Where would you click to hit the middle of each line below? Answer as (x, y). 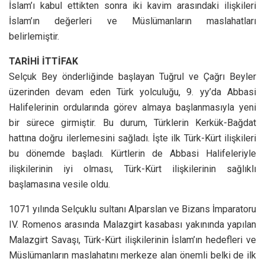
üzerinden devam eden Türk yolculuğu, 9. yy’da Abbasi (132, 92)
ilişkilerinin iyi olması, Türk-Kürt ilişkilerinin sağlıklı (132, 169)
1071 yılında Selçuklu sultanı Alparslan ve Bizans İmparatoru (132, 209)
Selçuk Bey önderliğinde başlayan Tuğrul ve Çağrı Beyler (132, 76)
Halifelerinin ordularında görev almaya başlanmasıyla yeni (132, 107)
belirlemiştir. (34, 36)
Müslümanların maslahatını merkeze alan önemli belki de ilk (132, 255)
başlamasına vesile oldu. (59, 184)
